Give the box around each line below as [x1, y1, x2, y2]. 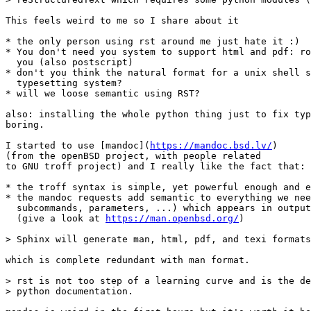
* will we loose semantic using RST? [6, 87, 200, 99]
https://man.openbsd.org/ [106, 212, 239, 224]
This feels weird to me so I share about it [6, 15, 239, 26]
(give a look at [6, 212, 106, 224]
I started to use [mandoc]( [6, 140, 150, 151]
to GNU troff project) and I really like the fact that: [6, 160, 305, 171]
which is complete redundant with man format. [6, 254, 250, 265]
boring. [6, 119, 44, 130]
